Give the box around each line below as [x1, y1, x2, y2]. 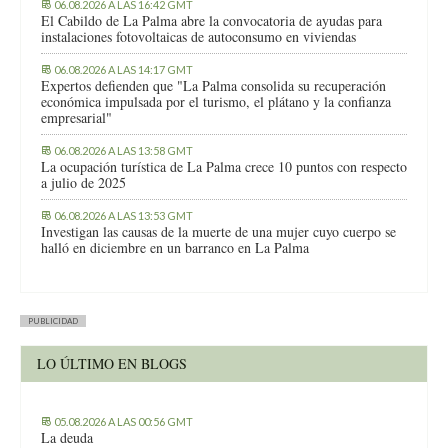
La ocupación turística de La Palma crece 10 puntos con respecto [41, 157, 407, 177]
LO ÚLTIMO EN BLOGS [37, 354, 187, 374]
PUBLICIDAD [28, 316, 78, 327]
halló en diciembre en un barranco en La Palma [41, 238, 309, 258]
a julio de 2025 [41, 173, 126, 193]
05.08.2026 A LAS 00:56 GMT [54, 415, 193, 429]
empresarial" [41, 108, 112, 128]
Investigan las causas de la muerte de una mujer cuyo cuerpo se [41, 222, 396, 242]
